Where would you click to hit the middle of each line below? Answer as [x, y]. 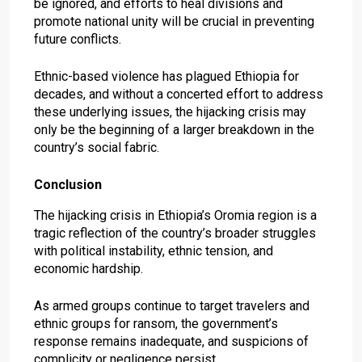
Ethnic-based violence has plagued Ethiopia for [166, 76]
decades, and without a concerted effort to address [179, 94]
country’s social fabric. [97, 147]
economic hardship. [88, 268]
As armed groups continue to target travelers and [172, 305]
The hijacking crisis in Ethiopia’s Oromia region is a [175, 215]
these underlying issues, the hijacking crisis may [170, 112]
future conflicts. [78, 39]
